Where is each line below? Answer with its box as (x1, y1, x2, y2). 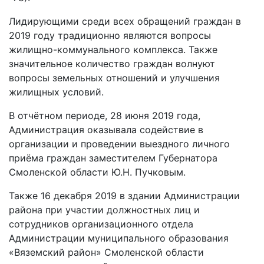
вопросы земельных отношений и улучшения (9, 72, 220, 84)
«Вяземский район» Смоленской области (9, 246, 204, 258)
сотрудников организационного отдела (9, 218, 193, 230)
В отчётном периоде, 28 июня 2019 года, (9, 110, 200, 121)
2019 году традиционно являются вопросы (9, 29, 211, 41)
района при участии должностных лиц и (9, 204, 200, 216)
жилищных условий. (9, 86, 104, 98)
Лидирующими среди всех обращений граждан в (9, 15, 241, 27)
